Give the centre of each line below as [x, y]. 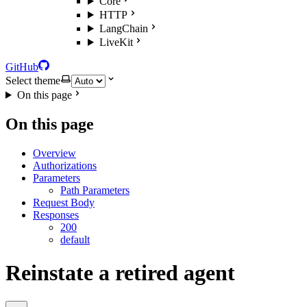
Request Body [64, 202]
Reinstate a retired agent [120, 273]
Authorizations [65, 165]
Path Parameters [95, 190]
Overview [54, 153]
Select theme [33, 81]
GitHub [22, 67]
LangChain [123, 28]
